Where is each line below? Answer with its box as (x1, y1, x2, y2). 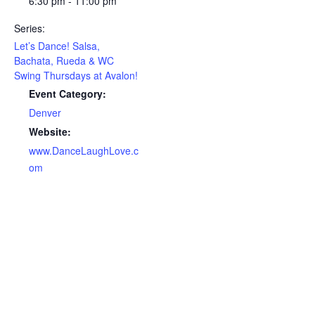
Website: (29, 124, 71, 139)
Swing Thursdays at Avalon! (14, 67, 138, 82)
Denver (29, 105, 61, 120)
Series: (14, 20, 45, 35)
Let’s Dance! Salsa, (14, 38, 100, 53)
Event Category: (29, 86, 106, 101)
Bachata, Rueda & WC (14, 53, 114, 67)
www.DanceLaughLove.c (29, 143, 139, 157)
